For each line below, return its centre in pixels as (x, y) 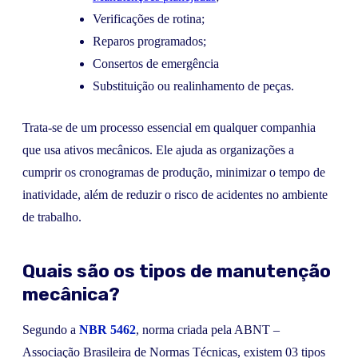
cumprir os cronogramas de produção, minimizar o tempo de (174, 172)
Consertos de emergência (156, 63)
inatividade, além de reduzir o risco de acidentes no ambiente (175, 194)
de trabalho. (52, 217)
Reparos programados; (149, 41)
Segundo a (51, 329)
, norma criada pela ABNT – (208, 329)
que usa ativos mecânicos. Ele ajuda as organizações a (158, 149)
